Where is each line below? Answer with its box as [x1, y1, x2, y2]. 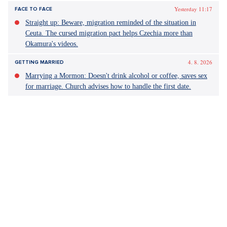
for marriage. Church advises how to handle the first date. [25, 83, 191, 90]
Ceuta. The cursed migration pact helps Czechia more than [25, 29, 193, 37]
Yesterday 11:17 [174, 5, 212, 13]
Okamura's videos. [25, 40, 78, 48]
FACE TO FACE [15, 6, 52, 12]
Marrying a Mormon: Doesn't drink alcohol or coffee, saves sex [25, 72, 207, 80]
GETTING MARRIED [15, 59, 64, 65]
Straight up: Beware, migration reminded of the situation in [25, 19, 196, 26]
